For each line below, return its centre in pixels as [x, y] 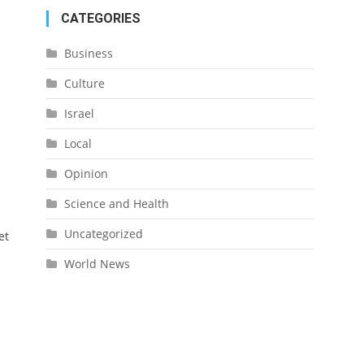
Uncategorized [103, 234]
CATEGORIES [100, 18]
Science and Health [116, 204]
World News [97, 264]
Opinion [86, 173]
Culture [84, 83]
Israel [79, 113]
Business [88, 53]
